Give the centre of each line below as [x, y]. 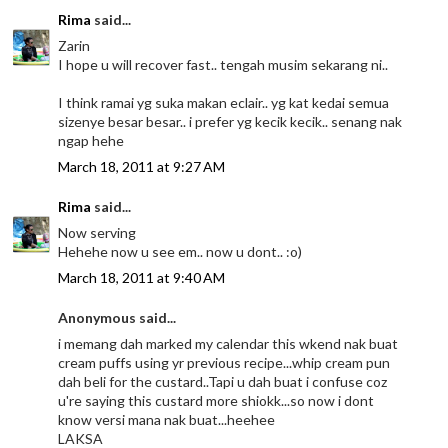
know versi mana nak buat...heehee [167, 420]
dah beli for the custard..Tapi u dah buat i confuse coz [223, 382]
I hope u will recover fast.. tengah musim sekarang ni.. [223, 65]
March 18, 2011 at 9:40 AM [142, 278]
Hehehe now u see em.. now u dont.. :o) [180, 252]
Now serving [97, 233]
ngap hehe [91, 141]
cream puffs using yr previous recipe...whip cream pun [224, 363]
